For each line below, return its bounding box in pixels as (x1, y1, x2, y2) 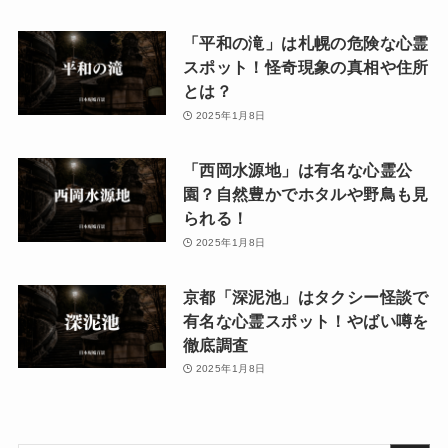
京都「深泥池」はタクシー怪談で (182, 287, 429, 306)
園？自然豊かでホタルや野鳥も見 (182, 185, 429, 204)
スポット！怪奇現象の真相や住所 (182, 58, 429, 77)
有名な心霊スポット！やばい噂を (182, 311, 429, 330)
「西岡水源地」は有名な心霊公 (182, 161, 413, 180)
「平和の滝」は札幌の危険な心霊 (182, 34, 429, 53)
